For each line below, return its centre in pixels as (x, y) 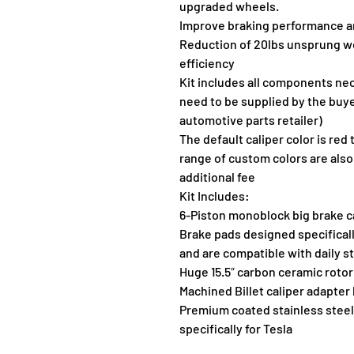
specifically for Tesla (236, 328)
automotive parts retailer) (251, 120)
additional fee (217, 177)
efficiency (207, 63)
